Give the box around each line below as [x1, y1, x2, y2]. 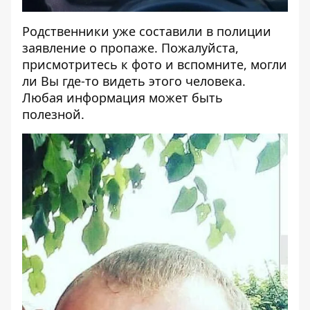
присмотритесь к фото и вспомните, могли [22, 56, 287, 73]
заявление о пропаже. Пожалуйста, [22, 39, 239, 56]
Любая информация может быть [22, 89, 223, 106]
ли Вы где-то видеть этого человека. [22, 73, 246, 89]
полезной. [22, 106, 84, 122]
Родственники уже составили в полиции [22, 23, 271, 39]
